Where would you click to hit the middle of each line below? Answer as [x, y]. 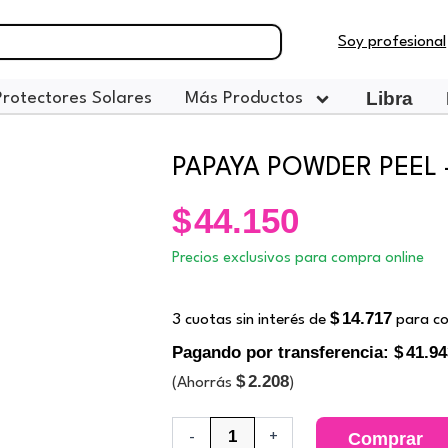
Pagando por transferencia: [283, 352]
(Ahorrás [204, 382]
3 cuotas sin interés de [251, 319]
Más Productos [244, 98]
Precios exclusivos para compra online [298, 258]
